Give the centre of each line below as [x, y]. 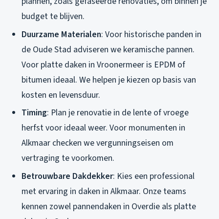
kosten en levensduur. [61, 95]
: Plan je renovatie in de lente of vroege [118, 113]
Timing [34, 113]
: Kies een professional [154, 176]
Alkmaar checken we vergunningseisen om [98, 143]
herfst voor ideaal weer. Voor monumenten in [103, 128]
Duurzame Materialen [61, 34]
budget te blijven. [53, 17]
